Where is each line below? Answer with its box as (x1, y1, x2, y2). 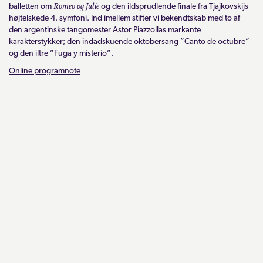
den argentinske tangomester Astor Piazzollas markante (9, 25, 201, 35)
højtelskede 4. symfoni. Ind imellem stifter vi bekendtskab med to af (9, 14, 240, 23)
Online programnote (9, 66, 80, 76)
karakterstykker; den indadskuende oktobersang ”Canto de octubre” (9, 37, 249, 46)
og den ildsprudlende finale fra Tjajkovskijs (99, 2, 248, 11)
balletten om (9, 2, 53, 11)
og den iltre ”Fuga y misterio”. (9, 49, 113, 58)
